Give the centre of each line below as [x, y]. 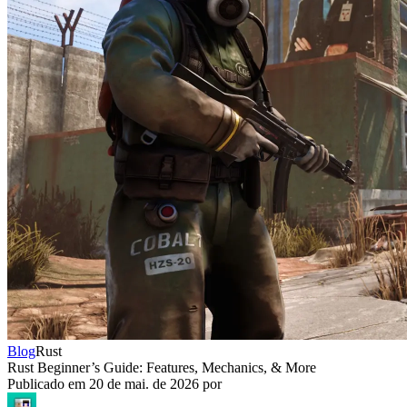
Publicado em [48, 384]
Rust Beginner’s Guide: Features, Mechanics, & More [162, 367]
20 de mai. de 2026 [144, 384]
